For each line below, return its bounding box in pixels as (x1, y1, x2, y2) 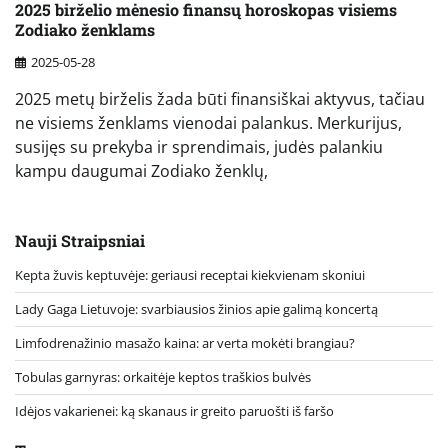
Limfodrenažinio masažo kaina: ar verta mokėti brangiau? (15, 334, 355, 353)
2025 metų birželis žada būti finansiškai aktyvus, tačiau (15, 88, 425, 111)
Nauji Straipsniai (15, 230, 145, 252)
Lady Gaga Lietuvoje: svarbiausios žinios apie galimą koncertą (15, 300, 378, 319)
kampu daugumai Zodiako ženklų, (15, 160, 268, 183)
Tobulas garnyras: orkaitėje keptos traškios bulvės (15, 368, 311, 387)
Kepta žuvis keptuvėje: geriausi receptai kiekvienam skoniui (15, 266, 365, 285)
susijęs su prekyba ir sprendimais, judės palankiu (15, 136, 383, 159)
